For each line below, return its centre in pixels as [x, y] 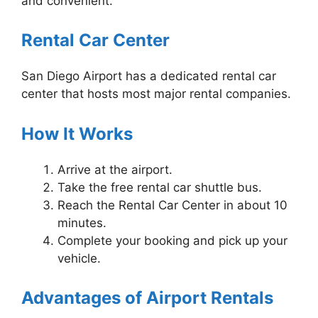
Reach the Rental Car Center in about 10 [172, 205]
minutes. [82, 223]
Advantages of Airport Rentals [147, 298]
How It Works [77, 133]
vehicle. [79, 258]
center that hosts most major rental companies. [156, 94]
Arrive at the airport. [115, 169]
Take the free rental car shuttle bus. [160, 187]
